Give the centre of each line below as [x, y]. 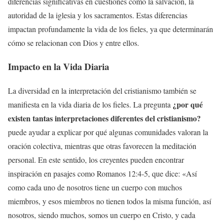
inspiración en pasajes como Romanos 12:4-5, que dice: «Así [102, 173]
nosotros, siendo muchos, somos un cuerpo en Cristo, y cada [102, 215]
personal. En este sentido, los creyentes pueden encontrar [96, 160]
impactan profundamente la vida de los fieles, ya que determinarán [110, 29]
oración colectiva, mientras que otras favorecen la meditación [102, 146]
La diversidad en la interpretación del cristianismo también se [102, 91]
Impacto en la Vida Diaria [58, 67]
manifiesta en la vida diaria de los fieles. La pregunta [90, 104]
